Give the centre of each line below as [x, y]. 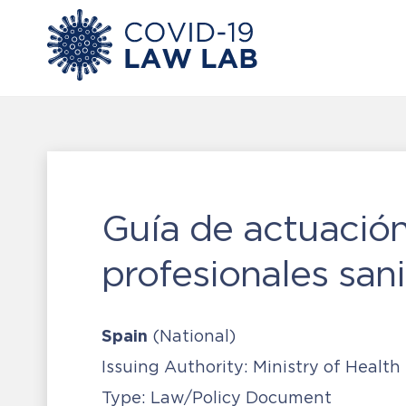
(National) [194, 336]
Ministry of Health [324, 367]
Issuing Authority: [175, 367]
